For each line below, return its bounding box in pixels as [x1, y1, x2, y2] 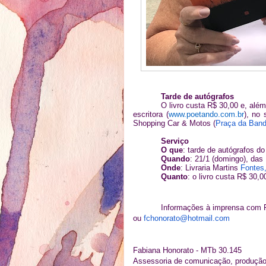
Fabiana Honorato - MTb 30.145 [133, 246, 242, 255]
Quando [161, 154, 191, 163]
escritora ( [133, 110, 169, 119]
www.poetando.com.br [168, 110, 244, 119]
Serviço [161, 137, 189, 145]
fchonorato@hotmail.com [144, 214, 230, 223]
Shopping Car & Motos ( [133, 119, 216, 128]
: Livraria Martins [180, 163, 241, 172]
